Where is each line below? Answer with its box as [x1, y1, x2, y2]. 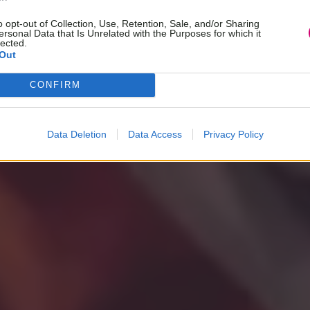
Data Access [127, 128, 182, 140]
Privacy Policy [203, 128, 264, 140]
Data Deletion [46, 128, 107, 140]
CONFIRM [29, 80, 81, 90]
